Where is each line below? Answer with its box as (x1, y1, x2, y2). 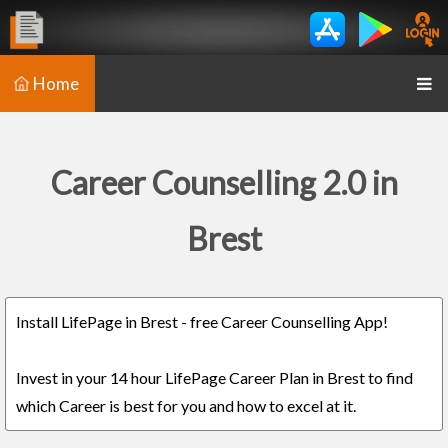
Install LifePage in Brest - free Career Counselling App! (16, 312, 388, 331)
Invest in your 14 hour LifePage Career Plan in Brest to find (16, 368, 413, 387)
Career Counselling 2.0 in (50, 163, 398, 202)
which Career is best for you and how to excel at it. (16, 396, 356, 415)
